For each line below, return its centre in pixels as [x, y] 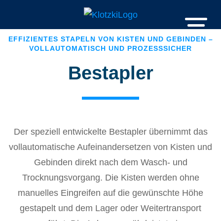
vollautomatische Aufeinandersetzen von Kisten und [110, 147]
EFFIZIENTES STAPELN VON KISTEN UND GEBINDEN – [110, 39]
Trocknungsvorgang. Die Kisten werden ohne [110, 178]
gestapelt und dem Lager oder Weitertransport [110, 208]
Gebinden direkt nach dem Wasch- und [110, 162]
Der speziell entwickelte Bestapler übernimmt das [110, 132]
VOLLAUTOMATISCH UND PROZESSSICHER [110, 48]
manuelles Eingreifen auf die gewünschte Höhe [110, 193]
